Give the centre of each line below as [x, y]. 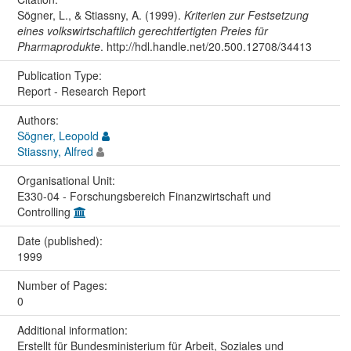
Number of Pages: [63, 285]
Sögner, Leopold [58, 135]
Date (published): [61, 240]
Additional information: [74, 329]
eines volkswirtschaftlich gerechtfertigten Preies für [142, 30]
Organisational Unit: [67, 180]
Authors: [39, 119]
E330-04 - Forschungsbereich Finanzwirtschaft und [144, 195]
